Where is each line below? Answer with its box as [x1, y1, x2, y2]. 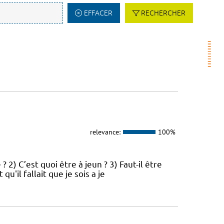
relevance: [89, 127, 120, 136]
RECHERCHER [141, 9, 185, 17]
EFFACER [83, 9, 112, 17]
